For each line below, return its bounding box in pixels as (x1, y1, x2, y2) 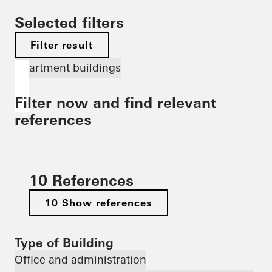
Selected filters (15, 14, 124, 32)
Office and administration (15, 253, 146, 267)
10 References (29, 172, 134, 189)
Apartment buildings (15, 61, 121, 75)
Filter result (30, 39, 93, 51)
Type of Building (15, 235, 114, 250)
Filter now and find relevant (15, 94, 216, 112)
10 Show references (45, 197, 152, 209)
